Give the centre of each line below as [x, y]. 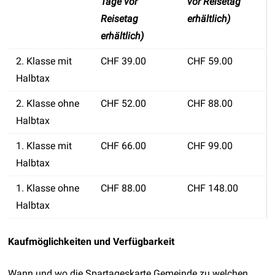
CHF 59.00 [210, 61]
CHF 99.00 [210, 145]
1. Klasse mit [44, 145]
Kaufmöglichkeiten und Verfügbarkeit [91, 241]
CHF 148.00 [213, 188]
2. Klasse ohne [48, 103]
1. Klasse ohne [48, 188]
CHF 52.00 [124, 103]
